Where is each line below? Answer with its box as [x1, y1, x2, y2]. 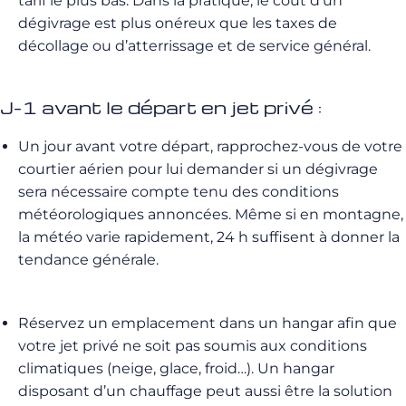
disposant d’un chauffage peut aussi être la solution [18, 382, 392, 400]
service [259, 37, 310, 54]
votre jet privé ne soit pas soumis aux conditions [18, 337, 367, 354]
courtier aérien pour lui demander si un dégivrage [18, 160, 378, 178]
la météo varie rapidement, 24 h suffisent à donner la [18, 228, 400, 246]
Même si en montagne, [231, 206, 403, 223]
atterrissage [128, 37, 214, 54]
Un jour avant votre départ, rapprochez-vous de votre [18, 138, 402, 155]
